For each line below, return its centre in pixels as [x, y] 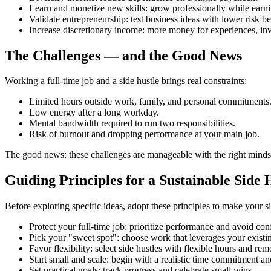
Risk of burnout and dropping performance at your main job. [144, 134]
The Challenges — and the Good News [123, 55]
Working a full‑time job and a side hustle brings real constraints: [126, 81]
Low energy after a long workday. [94, 113]
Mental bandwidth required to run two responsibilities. [132, 123]
